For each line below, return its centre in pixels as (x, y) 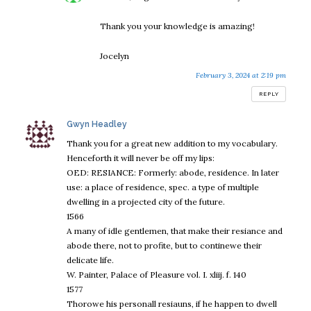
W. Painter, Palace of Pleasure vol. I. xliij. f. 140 (157, 275)
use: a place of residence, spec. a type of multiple (163, 187)
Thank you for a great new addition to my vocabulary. (172, 144)
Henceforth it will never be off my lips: (141, 158)
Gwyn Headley (97, 125)
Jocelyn (115, 56)
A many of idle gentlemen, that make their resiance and (175, 231)
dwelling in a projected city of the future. (146, 202)
